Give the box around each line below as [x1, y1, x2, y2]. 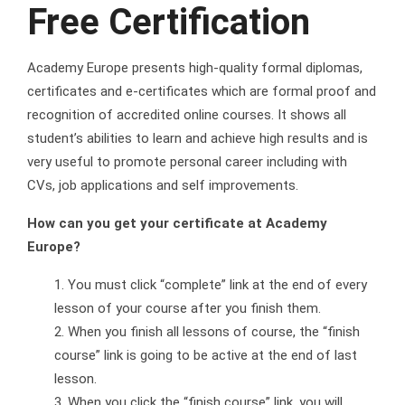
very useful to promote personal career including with [27, 154, 347, 170]
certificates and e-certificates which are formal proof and [27, 83, 376, 99]
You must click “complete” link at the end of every [68, 277, 367, 293]
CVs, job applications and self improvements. [27, 177, 298, 193]
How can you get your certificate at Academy [27, 215, 327, 231]
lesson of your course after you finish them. [54, 300, 321, 316]
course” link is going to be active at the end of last [54, 347, 357, 363]
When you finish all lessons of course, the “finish [68, 324, 360, 340]
